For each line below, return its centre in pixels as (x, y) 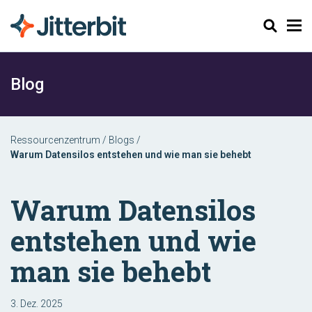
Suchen (272, 25)
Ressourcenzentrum (55, 140)
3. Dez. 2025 (37, 304)
